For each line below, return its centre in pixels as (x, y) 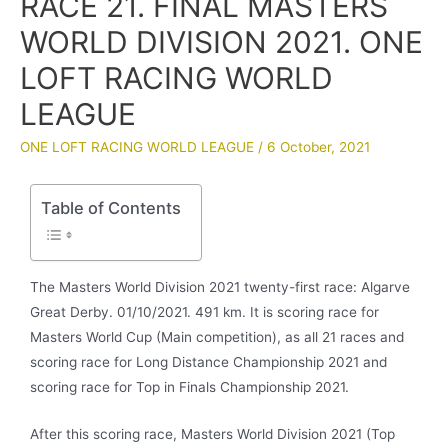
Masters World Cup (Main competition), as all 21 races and (217, 337)
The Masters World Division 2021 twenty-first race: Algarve (220, 287)
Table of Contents (111, 208)
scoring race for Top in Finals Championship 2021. (189, 387)
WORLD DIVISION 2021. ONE (221, 41)
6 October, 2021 (318, 146)
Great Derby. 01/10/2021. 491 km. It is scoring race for (204, 312)
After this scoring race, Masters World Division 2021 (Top (212, 433)
